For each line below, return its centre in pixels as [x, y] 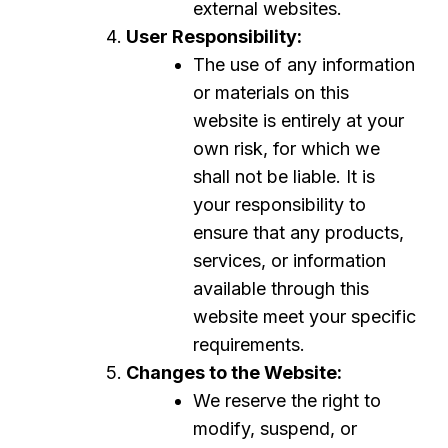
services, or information [289, 260]
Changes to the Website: [234, 372]
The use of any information [304, 64]
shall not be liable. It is [284, 176]
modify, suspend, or [275, 428]
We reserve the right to [287, 400]
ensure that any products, [298, 232]
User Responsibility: [214, 36]
